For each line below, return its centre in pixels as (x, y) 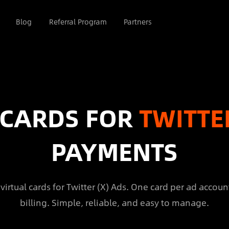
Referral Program (78, 21)
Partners (138, 21)
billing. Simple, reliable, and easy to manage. (114, 203)
